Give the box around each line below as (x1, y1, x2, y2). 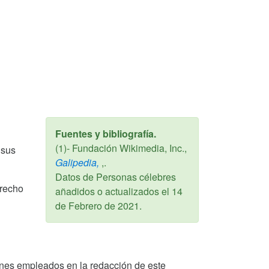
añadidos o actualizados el (55, 184, 172, 199)
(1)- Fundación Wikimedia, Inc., (55, 141, 187, 156)
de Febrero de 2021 (55, 199, 139, 213)
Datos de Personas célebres (55, 170, 176, 184)
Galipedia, (55, 156, 99, 170)
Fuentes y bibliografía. (55, 127, 156, 141)
